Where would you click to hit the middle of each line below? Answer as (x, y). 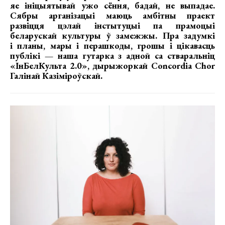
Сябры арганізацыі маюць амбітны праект (113, 15)
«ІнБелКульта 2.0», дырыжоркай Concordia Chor (113, 66)
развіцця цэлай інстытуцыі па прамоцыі (113, 25)
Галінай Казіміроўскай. (56, 76)
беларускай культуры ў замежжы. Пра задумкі (113, 35)
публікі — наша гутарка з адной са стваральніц (113, 55)
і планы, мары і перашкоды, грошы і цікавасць (113, 45)
